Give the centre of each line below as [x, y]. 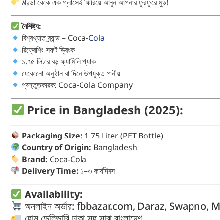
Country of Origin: [57, 147]
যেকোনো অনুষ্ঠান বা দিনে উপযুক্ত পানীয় [70, 73]
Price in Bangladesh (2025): [105, 110]
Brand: [35, 159]
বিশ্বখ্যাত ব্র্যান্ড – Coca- [54, 38]
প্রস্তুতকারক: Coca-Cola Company [76, 85]
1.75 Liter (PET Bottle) [123, 135]
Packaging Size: [52, 135]
